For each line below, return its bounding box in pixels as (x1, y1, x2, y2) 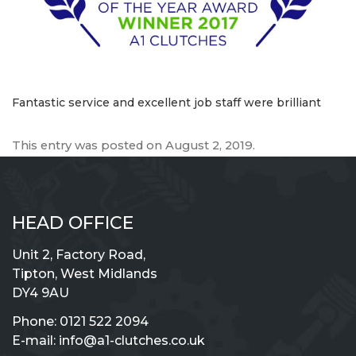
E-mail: (12, 333, 59, 349)
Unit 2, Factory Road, (12, 247, 145, 263)
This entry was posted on (12, 138, 165, 153)
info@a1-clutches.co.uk (59, 333, 205, 349)
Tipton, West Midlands (12, 266, 157, 282)
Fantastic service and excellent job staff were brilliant (12, 95, 321, 110)
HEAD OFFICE (12, 212, 133, 234)
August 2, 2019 (165, 138, 253, 153)
